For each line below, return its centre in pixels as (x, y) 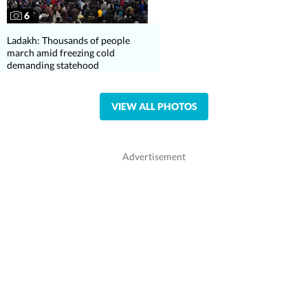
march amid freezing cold (61, 53)
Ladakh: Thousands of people (68, 41)
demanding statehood (53, 65)
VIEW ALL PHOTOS (154, 107)
